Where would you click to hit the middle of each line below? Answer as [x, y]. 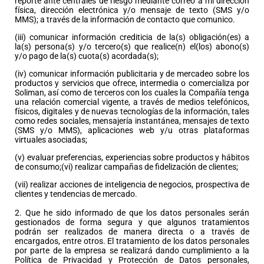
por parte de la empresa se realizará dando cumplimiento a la [132, 250]
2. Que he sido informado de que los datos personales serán [132, 212]
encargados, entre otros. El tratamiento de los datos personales [132, 241]
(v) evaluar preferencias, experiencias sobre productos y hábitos [132, 157]
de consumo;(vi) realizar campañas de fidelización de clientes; [126, 166]
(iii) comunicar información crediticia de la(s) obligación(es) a [132, 37]
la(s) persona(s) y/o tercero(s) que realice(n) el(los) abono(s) [132, 46]
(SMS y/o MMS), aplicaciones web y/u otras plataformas [132, 130]
